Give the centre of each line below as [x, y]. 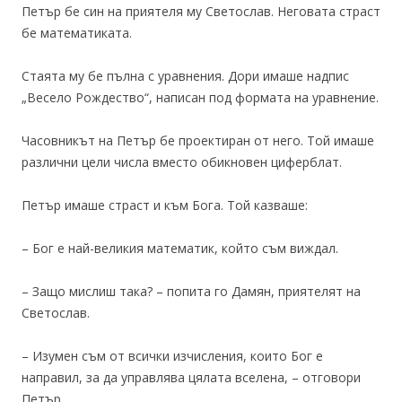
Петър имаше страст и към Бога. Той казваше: [165, 205]
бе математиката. [77, 33]
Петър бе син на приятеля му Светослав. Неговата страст [201, 12]
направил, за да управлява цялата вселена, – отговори [191, 378]
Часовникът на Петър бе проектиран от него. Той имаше [198, 141]
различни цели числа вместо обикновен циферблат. [182, 162]
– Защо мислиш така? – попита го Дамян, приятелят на [191, 292]
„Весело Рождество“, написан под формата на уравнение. [200, 98]
